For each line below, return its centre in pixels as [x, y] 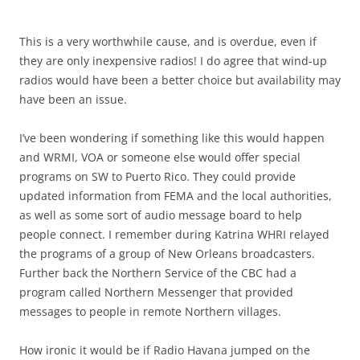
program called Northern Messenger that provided [156, 292]
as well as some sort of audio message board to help [161, 215]
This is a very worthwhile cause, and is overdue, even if [168, 41]
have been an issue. [73, 99]
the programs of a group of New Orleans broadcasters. [167, 253]
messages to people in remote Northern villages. [150, 311]
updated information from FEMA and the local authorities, [176, 195]
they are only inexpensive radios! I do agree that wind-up [173, 60]
